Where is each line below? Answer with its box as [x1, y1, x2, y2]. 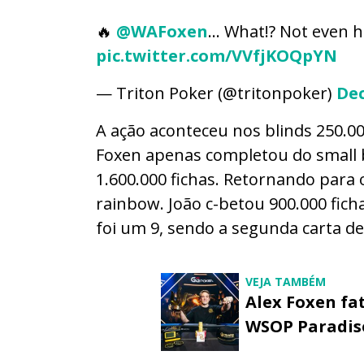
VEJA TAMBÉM [245, 273, 326, 289]
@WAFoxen [116, 19, 208, 42]
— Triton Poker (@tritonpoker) [96, 81, 336, 104]
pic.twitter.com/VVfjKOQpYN [96, 44, 337, 67]
